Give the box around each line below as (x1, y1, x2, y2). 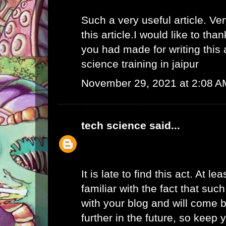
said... (146, 120, 180, 132)
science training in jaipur (81, 58, 199, 70)
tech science (81, 120, 146, 132)
